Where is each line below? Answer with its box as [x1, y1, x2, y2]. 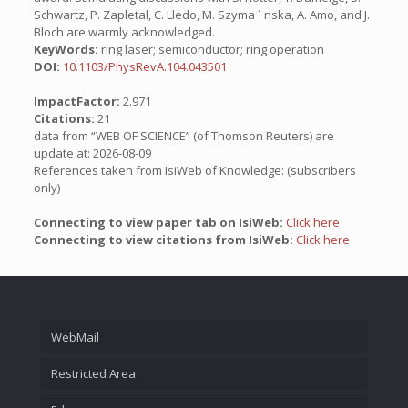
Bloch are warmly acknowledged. [33, 24, 215, 40]
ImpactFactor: [33, 93, 123, 109]
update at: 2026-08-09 [33, 145, 151, 161]
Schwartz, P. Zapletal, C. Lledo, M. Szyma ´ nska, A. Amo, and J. [33, 6, 370, 23]
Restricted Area [51, 364, 136, 382]
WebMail [51, 328, 99, 345]
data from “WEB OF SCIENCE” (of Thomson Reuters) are [33, 127, 334, 144]
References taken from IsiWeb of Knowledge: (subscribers [33, 162, 356, 178]
